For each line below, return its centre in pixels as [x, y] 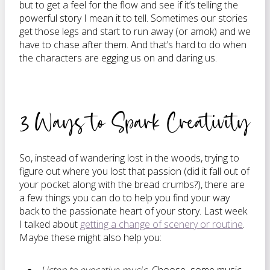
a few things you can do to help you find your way [124, 198]
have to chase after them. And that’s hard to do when [133, 45]
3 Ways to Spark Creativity [135, 121]
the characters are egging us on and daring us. [118, 58]
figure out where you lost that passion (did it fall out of [134, 171]
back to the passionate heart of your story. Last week [133, 211]
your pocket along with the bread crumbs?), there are [132, 184]
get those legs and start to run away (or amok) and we [135, 31]
